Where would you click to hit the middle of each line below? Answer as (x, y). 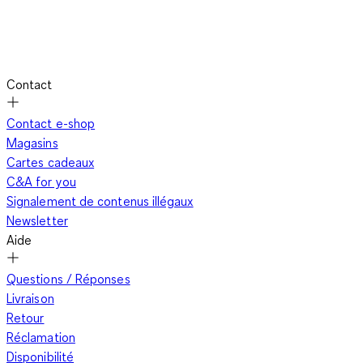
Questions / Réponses (68, 279)
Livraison (30, 299)
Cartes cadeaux (51, 162)
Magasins (32, 143)
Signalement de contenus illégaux (100, 201)
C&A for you (41, 182)
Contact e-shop (51, 124)
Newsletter (37, 221)
